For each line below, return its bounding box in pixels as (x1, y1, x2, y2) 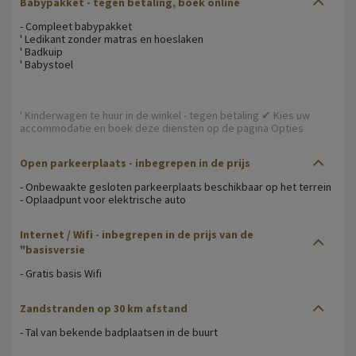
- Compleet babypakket (20, 18, 132, 33)
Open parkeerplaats (20, 155, 129, 170)
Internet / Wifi (20, 226, 95, 242)
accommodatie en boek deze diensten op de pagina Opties (20, 120, 304, 135)
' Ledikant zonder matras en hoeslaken (20, 31, 203, 46)
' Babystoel (20, 56, 73, 72)
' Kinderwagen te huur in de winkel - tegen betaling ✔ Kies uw (20, 107, 310, 122)
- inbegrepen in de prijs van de (95, 226, 253, 242)
